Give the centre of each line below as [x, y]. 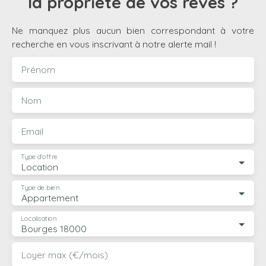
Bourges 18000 [54, 228]
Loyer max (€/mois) [65, 254]
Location [40, 167]
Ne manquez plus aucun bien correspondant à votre [133, 30]
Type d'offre [39, 157]
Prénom [38, 69]
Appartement [50, 197]
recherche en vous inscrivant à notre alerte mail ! [114, 44]
